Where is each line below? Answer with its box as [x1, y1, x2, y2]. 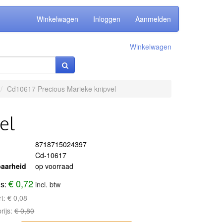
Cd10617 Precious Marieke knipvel [6, 84, 116, 94]
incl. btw [35, 179, 61, 189]
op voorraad [35, 161, 74, 171]
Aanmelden [135, 14, 171, 24]
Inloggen [93, 14, 120, 24]
